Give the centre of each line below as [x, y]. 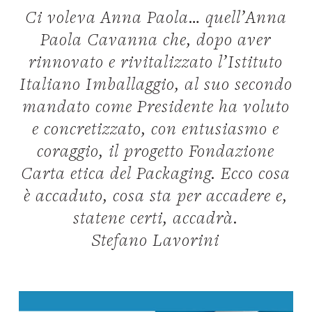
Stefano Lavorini [156, 242]
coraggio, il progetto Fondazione [156, 153]
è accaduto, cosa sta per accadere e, [156, 197]
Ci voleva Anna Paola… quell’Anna [156, 19]
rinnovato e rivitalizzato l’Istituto [156, 63]
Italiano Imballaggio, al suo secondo [156, 86]
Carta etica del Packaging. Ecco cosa [156, 175]
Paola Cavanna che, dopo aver [156, 41]
